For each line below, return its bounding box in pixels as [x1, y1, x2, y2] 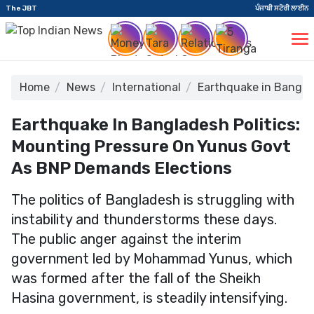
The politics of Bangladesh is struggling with [11, 191, 294, 208]
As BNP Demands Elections [11, 158, 232, 178]
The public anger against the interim [11, 231, 241, 247]
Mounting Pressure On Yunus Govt [11, 137, 291, 156]
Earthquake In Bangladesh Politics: [11, 115, 300, 135]
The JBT [6, 4, 37, 13]
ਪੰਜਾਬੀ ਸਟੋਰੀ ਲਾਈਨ [255, 4, 308, 13]
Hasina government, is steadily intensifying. [11, 289, 287, 306]
